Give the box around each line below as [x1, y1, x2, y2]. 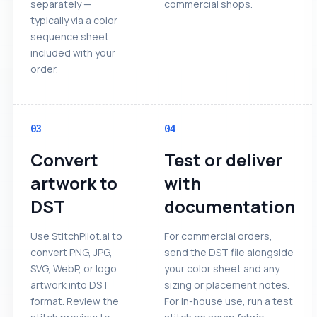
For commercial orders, [164, 229, 272, 243]
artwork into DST [30, 277, 109, 292]
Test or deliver [164, 147, 282, 171]
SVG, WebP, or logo [30, 261, 117, 275]
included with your [30, 45, 115, 59]
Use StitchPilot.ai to [30, 229, 122, 243]
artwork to [30, 171, 117, 195]
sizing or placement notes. [164, 277, 289, 292]
